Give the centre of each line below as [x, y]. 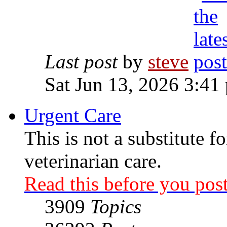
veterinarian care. [93, 161]
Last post [81, 61]
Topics [116, 206]
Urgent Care [73, 115]
